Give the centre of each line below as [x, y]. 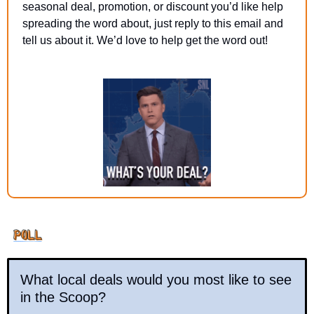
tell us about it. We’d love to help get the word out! [145, 41]
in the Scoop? [63, 298]
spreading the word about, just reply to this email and [153, 24]
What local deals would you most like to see [156, 280]
